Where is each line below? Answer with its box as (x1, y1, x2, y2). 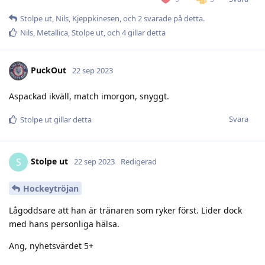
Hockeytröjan (23, 182, 79, 194)
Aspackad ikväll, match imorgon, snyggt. (9, 91, 169, 102)
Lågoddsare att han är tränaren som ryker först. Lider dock (9, 204, 242, 216)
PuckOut (31, 64, 66, 76)
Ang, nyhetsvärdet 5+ (9, 240, 93, 251)
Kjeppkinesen (72, 13, 119, 24)
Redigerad (121, 156, 157, 167)
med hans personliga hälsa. (9, 218, 119, 230)
